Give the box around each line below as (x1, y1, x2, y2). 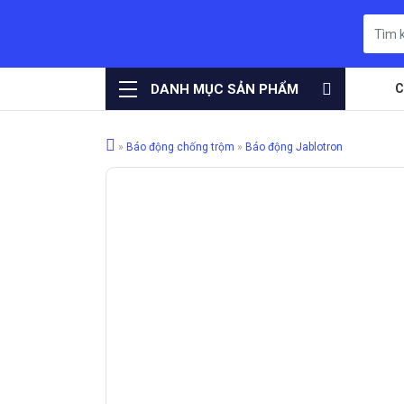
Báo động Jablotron (245, 141, 343, 153)
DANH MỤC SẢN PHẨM (151, 80, 298, 97)
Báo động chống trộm (126, 141, 234, 153)
